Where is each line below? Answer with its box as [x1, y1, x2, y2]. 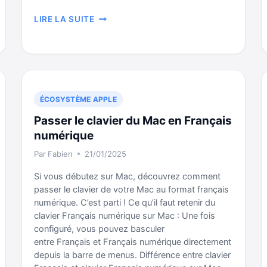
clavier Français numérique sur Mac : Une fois [34, 210, 215, 221]
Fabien [48, 149, 73, 159]
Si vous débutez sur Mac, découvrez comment [34, 171, 221, 182]
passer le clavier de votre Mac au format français [34, 184, 229, 195]
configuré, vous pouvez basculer [34, 223, 164, 234]
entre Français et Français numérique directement [34, 237, 231, 247]
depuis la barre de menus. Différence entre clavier [34, 250, 231, 260]
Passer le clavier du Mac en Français [34, 114, 232, 128]
